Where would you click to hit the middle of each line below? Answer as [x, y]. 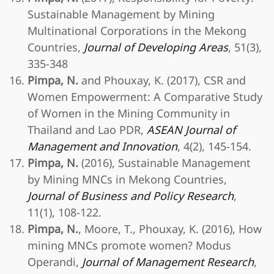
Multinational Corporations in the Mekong [137, 31]
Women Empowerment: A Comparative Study [145, 97]
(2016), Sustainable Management [165, 163]
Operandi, [55, 262]
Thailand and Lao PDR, [87, 130]
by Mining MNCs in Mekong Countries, [127, 180]
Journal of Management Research [168, 262]
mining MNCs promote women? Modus [129, 246]
